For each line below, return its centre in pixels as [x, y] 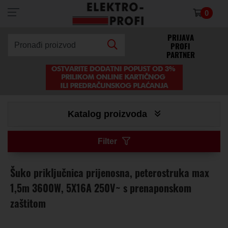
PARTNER [180, 54]
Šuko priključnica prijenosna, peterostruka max [110, 173]
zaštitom [28, 203]
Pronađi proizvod [45, 45]
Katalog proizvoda [111, 114]
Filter [107, 141]
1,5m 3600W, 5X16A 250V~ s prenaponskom [101, 188]
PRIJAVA [180, 37]
